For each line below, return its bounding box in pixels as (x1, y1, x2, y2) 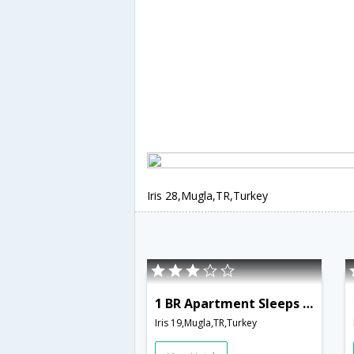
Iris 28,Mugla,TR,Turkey (147, 188, 268, 203)
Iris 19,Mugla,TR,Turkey (155, 315, 257, 330)
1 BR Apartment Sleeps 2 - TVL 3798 (303, 294, 313, 312)
